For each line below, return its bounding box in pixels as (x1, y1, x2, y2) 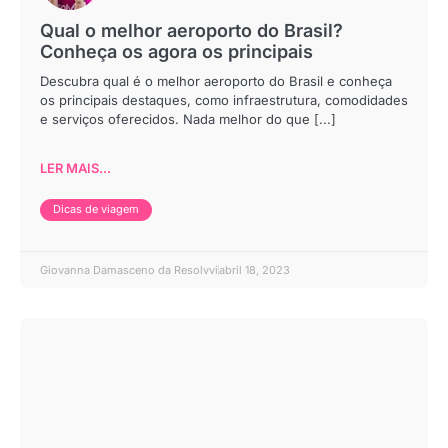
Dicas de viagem (53, 202, 140, 217)
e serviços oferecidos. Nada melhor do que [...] (40, 110, 336, 127)
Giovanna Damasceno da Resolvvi (40, 262, 218, 277)
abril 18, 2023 (219, 262, 290, 277)
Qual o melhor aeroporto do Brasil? (40, 19, 343, 41)
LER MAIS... (40, 159, 111, 176)
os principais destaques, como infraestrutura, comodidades (40, 91, 408, 108)
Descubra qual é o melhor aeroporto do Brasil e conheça (40, 72, 392, 89)
